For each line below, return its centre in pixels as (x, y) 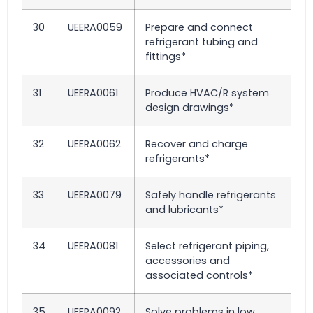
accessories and (188, 261)
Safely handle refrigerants (211, 195)
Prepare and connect (199, 27)
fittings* (166, 57)
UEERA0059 (95, 27)
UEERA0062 (94, 144)
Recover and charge (197, 144)
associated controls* (199, 275)
